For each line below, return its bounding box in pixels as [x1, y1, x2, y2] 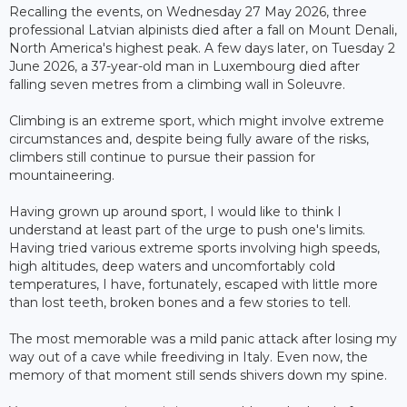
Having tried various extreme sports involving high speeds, [9, 239, 380, 256]
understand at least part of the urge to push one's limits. [9, 221, 365, 238]
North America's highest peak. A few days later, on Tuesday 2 [9, 39, 395, 56]
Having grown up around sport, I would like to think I [9, 203, 342, 220]
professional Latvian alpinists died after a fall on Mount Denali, [9, 21, 397, 38]
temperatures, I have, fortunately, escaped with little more [9, 275, 378, 293]
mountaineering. [9, 166, 114, 184]
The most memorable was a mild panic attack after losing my [9, 330, 397, 347]
